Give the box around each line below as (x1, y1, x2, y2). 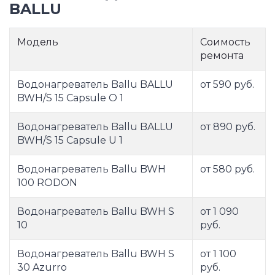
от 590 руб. (200, 79, 254, 91)
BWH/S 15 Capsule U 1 (17, 134, 123, 147)
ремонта (200, 50, 244, 62)
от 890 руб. (200, 121, 255, 133)
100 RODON (17, 177, 77, 189)
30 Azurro (17, 261, 67, 274)
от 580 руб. (200, 163, 255, 176)
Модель (17, 36, 58, 48)
